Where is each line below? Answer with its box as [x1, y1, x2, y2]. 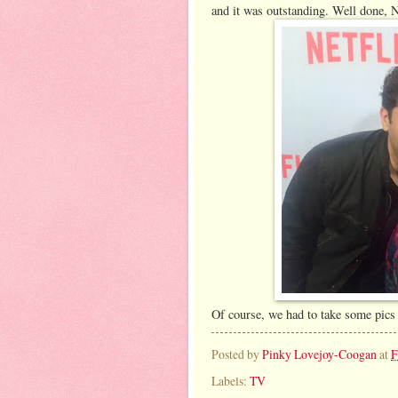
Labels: [211, 371, 250, 389]
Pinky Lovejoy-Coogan [262, 346, 377, 363]
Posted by [211, 346, 262, 363]
